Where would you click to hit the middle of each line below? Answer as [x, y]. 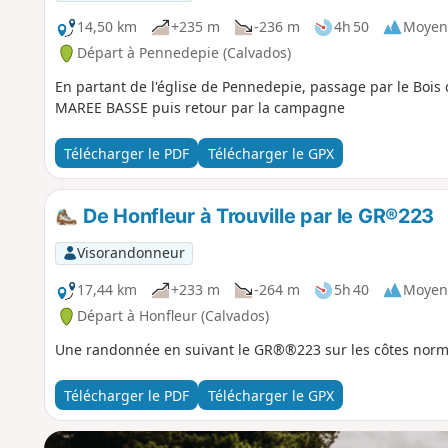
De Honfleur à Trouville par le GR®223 [256, 216]
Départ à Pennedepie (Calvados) [183, 53]
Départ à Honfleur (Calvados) [172, 316]
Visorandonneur [130, 253]
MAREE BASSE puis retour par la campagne [199, 108]
